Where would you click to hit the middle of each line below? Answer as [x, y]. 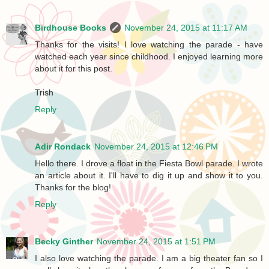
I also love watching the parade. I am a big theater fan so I [149, 258]
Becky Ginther [64, 241]
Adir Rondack [63, 146]
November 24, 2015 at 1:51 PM [156, 241]
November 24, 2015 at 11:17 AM [186, 27]
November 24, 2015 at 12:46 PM [156, 146]
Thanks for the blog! [73, 187]
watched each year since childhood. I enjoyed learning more [149, 56]
